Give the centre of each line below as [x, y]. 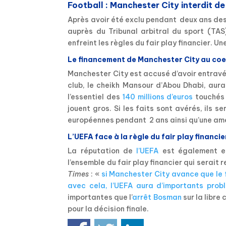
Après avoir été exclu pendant [122, 20]
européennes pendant [107, 120]
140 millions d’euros [158, 97]
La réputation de [102, 151]
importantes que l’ [100, 197]
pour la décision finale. [108, 209]
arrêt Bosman [157, 197]
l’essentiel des [95, 97]
